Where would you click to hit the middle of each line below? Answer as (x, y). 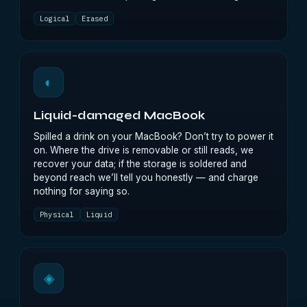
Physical (57, 214)
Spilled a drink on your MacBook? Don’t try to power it (153, 136)
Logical (55, 19)
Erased (95, 19)
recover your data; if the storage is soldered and (140, 164)
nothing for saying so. (82, 191)
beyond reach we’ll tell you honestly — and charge (146, 177)
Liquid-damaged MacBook (119, 116)
